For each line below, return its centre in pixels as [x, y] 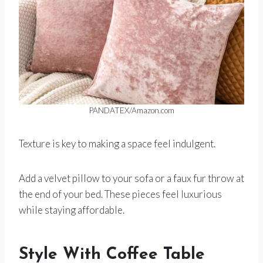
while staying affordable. [72, 210]
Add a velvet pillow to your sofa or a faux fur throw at [131, 178]
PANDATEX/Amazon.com [131, 110]
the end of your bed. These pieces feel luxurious [120, 194]
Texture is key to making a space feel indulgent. [117, 144]
